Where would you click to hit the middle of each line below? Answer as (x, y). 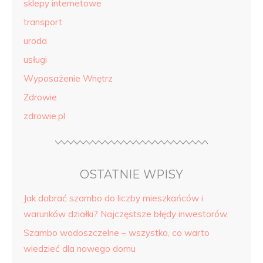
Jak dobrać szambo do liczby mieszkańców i (113, 198)
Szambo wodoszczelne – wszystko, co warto (117, 233)
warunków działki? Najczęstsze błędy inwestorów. (126, 214)
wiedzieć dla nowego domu (80, 249)
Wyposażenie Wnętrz (68, 78)
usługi (35, 60)
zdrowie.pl (44, 116)
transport (43, 22)
